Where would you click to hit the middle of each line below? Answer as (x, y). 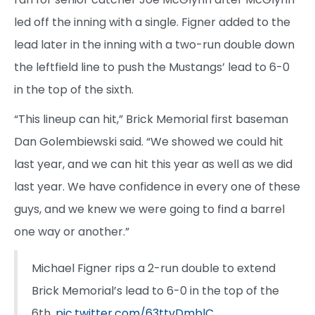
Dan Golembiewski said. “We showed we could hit (149, 142)
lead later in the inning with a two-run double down (154, 45)
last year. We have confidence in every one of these (157, 187)
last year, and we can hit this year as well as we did (153, 165)
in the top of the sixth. (74, 90)
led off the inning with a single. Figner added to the (152, 22)
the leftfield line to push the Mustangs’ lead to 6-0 (152, 67)
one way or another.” (72, 232)
